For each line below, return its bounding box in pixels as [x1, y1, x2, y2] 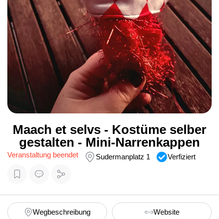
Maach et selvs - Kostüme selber [13, 122, 206, 137]
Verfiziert [168, 153, 196, 161]
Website [153, 208, 179, 217]
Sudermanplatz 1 [96, 153, 150, 161]
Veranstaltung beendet [7, 151, 78, 159]
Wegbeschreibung [33, 208, 90, 217]
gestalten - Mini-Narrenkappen [19, 135, 200, 150]
